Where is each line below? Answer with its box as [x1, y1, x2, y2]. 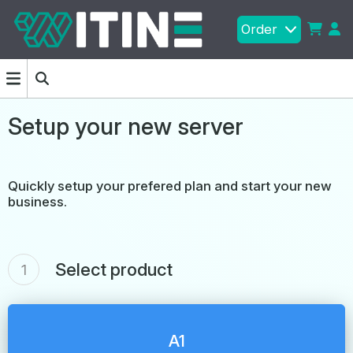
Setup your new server [8, 112, 243, 140]
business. [8, 194, 67, 210]
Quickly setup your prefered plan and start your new [8, 178, 332, 194]
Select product [55, 258, 173, 280]
